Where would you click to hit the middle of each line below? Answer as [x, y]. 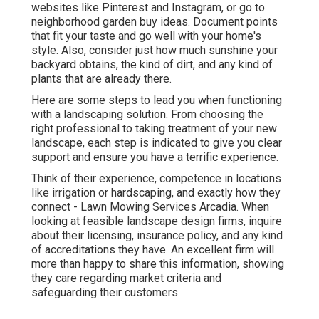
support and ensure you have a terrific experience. [155, 157]
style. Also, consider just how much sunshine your [155, 51]
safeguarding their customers [105, 293]
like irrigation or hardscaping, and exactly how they [156, 193]
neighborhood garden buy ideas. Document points [155, 22]
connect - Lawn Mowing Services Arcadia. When [150, 207]
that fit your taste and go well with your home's [146, 36]
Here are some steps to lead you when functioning [157, 100]
